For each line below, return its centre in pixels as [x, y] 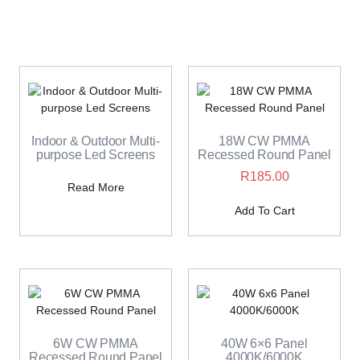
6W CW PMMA [96, 344]
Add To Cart [264, 211]
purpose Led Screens [96, 155]
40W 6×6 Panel [264, 344]
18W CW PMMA [264, 141]
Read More [96, 188]
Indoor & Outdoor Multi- [96, 141]
